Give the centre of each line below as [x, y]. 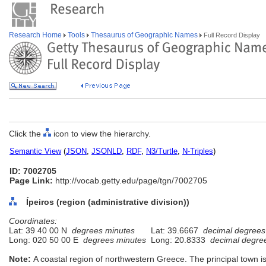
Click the [26, 134]
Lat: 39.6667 [175, 230]
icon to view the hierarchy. [101, 134]
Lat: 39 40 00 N [40, 230]
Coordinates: [33, 221]
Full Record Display [231, 35]
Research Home [36, 35]
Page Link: [31, 180]
